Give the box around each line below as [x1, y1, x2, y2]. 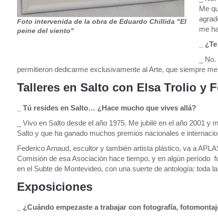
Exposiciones [17, 180, 92, 193]
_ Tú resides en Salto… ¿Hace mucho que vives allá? [17, 104, 196, 112]
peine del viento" [17, 26, 74, 35]
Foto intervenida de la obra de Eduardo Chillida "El [17, 17, 186, 25]
